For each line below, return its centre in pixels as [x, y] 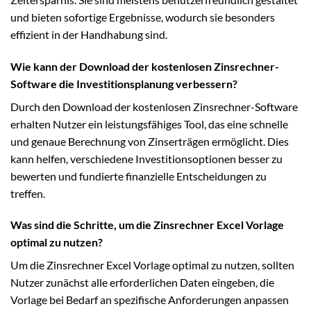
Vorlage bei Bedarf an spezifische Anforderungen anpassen [150, 300]
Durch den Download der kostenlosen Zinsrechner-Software [154, 106]
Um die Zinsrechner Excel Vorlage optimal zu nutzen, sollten [152, 265]
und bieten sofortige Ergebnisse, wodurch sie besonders [143, 17]
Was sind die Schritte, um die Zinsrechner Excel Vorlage [147, 225]
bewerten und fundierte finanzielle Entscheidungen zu [138, 176]
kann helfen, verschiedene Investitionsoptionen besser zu [146, 158]
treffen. [28, 193]
